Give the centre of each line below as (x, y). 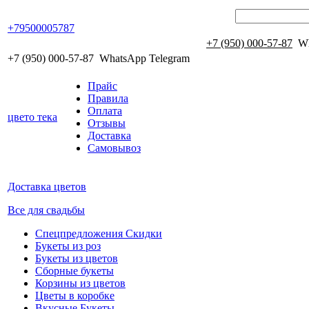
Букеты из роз (68, 246)
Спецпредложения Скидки (99, 233)
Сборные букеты (74, 271)
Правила (108, 98)
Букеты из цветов (77, 258)
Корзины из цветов (80, 283)
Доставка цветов (47, 187)
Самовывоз (114, 148)
